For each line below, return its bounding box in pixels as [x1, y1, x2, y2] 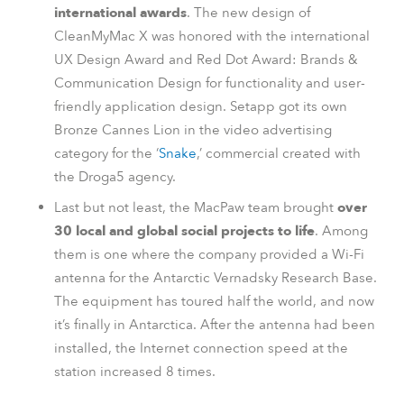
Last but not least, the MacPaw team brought [54, 197, 337, 216]
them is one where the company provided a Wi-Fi [54, 244, 364, 263]
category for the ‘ [54, 144, 159, 163]
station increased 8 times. [54, 362, 216, 381]
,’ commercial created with [197, 144, 361, 163]
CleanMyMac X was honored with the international [54, 27, 370, 46]
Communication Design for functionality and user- [54, 74, 365, 93]
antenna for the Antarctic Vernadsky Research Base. [54, 268, 377, 287]
